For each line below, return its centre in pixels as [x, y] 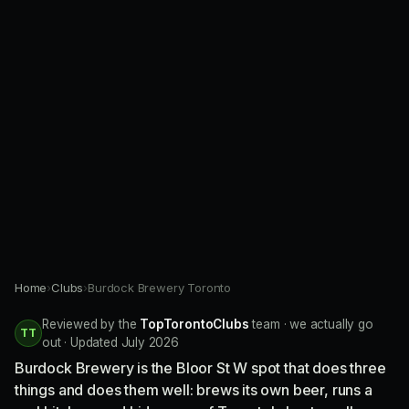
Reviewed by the [91, 325]
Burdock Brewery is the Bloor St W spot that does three [200, 368]
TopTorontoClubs [194, 325]
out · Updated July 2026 [110, 343]
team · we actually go [311, 325]
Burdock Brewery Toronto [160, 288]
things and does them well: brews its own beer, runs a [194, 390]
